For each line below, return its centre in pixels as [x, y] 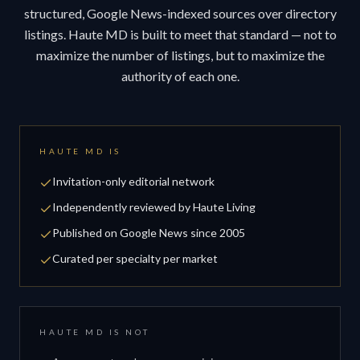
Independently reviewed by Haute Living [154, 207]
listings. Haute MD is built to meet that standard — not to [180, 34]
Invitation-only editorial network [133, 181]
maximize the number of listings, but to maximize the [180, 55]
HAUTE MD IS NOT [95, 331]
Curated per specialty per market [135, 258]
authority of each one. [180, 76]
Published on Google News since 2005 [149, 232]
